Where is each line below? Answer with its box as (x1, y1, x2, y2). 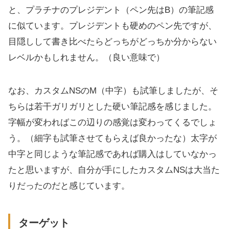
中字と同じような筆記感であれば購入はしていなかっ (8, 149, 217, 159)
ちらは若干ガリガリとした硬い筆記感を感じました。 (8, 101, 217, 111)
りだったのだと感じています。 (8, 180, 130, 191)
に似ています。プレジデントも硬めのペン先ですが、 (8, 20, 217, 31)
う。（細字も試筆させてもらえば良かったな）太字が (8, 133, 217, 143)
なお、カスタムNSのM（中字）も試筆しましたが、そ (8, 85, 218, 96)
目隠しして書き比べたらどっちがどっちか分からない (8, 36, 217, 47)
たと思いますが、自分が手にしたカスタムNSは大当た (8, 165, 220, 175)
